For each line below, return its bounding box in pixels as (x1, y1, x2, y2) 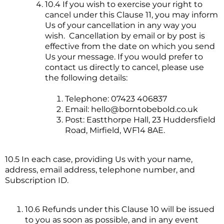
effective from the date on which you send (45, 41, 215, 51)
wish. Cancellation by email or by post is (45, 31, 205, 41)
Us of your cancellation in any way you (45, 20, 196, 30)
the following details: (45, 73, 127, 83)
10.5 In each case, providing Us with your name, (5, 154, 192, 164)
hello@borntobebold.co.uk (91, 104, 198, 114)
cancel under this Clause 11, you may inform (45, 10, 218, 20)
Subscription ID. (5, 175, 68, 185)
